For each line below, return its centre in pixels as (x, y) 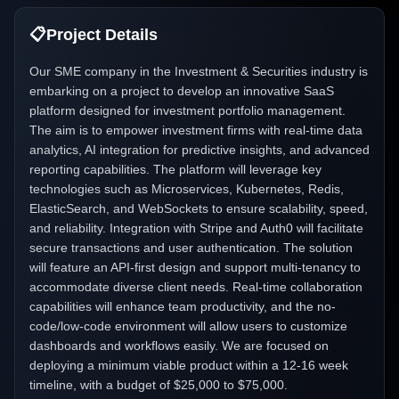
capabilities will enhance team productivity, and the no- (183, 306)
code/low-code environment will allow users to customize (188, 326)
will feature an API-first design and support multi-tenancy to (195, 267)
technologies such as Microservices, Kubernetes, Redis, (187, 189)
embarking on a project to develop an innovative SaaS (182, 91)
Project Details (102, 35)
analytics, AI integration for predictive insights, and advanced (199, 150)
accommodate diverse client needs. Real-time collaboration (196, 287)
